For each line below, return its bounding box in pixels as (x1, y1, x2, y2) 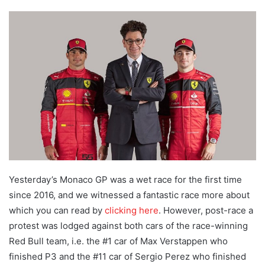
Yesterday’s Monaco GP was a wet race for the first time (9, 174, 242, 186)
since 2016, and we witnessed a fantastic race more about (9, 189, 250, 201)
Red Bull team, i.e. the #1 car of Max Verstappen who (9, 235, 228, 247)
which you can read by (9, 205, 105, 216)
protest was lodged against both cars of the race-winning (9, 220, 248, 232)
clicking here (105, 205, 159, 216)
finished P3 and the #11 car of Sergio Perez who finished (9, 251, 246, 263)
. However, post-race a (159, 205, 253, 216)
